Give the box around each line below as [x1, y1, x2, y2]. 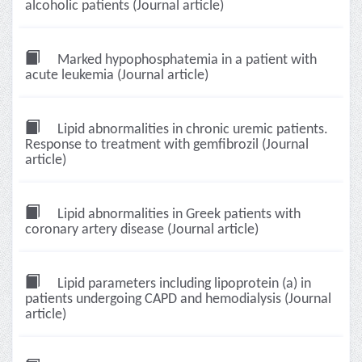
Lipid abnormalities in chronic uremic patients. [54, 122, 328, 137]
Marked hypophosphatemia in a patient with [54, 53, 317, 68]
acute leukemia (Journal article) [25, 68, 208, 83]
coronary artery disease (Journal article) [25, 222, 259, 238]
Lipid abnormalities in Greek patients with [54, 207, 301, 222]
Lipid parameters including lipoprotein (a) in [54, 276, 311, 292]
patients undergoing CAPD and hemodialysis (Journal [25, 292, 331, 307]
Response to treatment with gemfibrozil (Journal [25, 137, 309, 153]
